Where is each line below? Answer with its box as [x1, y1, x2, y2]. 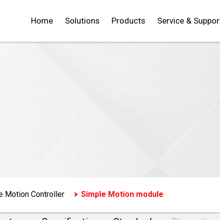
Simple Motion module [81, 189, 164, 199]
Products [111, 16, 145, 26]
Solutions [65, 16, 100, 26]
